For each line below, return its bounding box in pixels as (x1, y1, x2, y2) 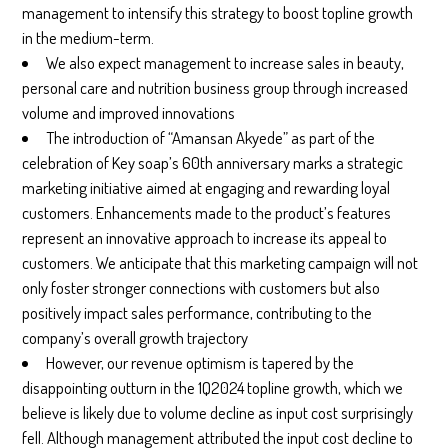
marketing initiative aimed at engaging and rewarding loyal (22, 177, 391, 199)
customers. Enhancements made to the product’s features (22, 202, 392, 224)
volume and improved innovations (22, 102, 236, 124)
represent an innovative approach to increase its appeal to (22, 227, 388, 249)
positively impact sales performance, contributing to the (22, 302, 373, 324)
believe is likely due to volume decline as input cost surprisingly (22, 402, 414, 424)
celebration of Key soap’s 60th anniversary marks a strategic (22, 152, 404, 174)
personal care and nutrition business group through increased (22, 77, 409, 99)
